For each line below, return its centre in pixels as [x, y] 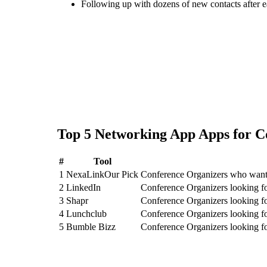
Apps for [225, 134]
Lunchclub [86, 213]
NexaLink [85, 174]
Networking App [145, 134]
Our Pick [121, 174]
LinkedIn [83, 187]
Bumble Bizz [91, 226]
